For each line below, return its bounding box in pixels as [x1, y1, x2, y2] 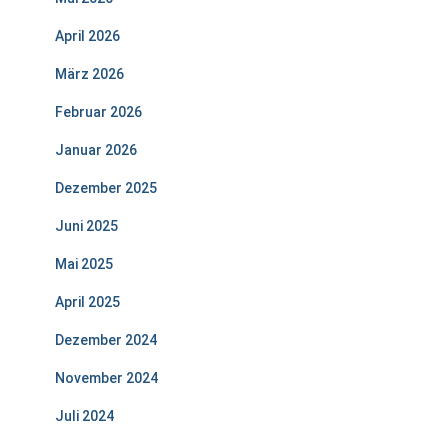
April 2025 [55, 294, 120, 310]
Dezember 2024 [55, 332, 157, 348]
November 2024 [55, 370, 158, 386]
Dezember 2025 [55, 180, 157, 196]
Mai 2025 [55, 256, 113, 272]
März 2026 [55, 66, 124, 82]
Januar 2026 [55, 142, 137, 158]
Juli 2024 [55, 408, 114, 424]
